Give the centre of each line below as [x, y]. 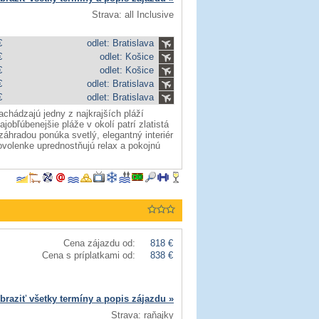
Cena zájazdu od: [99, 243]
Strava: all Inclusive [133, 15]
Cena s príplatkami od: [89, 255]
